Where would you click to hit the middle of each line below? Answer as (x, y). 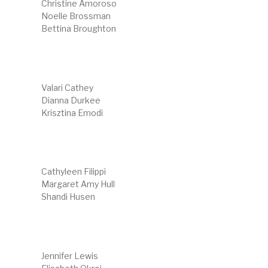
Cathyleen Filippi (73, 172)
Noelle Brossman (76, 16)
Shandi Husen (68, 197)
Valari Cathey (67, 87)
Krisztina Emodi (72, 112)
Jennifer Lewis (69, 255)
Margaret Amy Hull (78, 184)
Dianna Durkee (71, 100)
